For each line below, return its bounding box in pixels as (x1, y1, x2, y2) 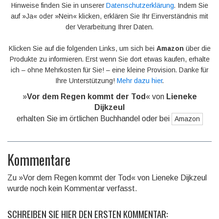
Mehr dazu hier (117, 77, 162, 85)
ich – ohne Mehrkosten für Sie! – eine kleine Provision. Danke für (11, 66, 208, 74)
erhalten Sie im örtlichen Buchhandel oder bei (16, 114, 172, 123)
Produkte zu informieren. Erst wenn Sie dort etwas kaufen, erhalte (9, 55, 210, 64)
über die (183, 44, 211, 53)
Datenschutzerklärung (106, 1, 174, 10)
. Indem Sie (174, 1, 208, 10)
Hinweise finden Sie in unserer (11, 1, 106, 10)
